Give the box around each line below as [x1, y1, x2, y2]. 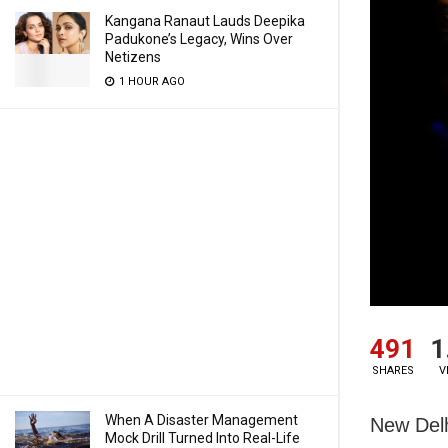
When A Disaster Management [105, 412, 298, 428]
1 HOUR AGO [116, 75, 185, 88]
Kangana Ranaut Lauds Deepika [105, 13, 305, 29]
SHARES [371, 364, 414, 378]
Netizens [105, 49, 161, 65]
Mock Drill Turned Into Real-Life [105, 430, 300, 446]
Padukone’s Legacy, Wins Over [105, 31, 293, 47]
